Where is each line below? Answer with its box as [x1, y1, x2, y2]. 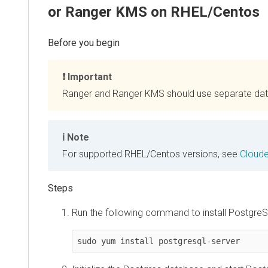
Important [68, 71, 112, 83]
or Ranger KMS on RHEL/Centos [48, 3, 260, 20]
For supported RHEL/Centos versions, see [62, 148, 240, 160]
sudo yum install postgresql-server [77, 236, 240, 246]
